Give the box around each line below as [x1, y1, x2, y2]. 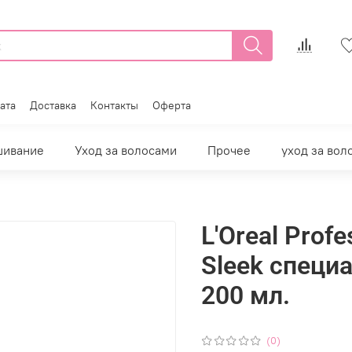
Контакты [90, 97, 138, 112]
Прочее [207, 142, 251, 159]
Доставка [30, 97, 76, 112]
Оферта [152, 97, 191, 112]
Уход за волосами [75, 142, 177, 159]
